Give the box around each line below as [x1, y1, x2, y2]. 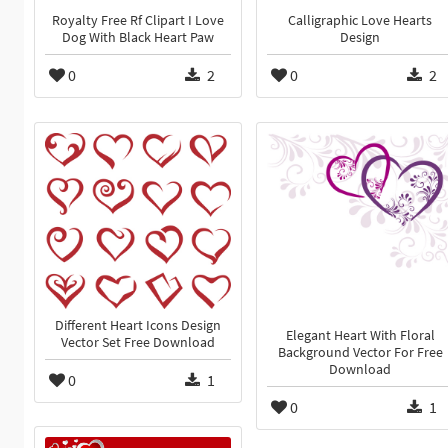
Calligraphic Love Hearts [288, 12, 432, 30]
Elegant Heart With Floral [285, 327, 435, 345]
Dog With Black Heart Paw [62, 29, 214, 47]
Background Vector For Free [277, 344, 443, 362]
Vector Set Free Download [61, 334, 215, 352]
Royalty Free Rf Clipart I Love [52, 12, 224, 30]
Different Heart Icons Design [55, 317, 221, 335]
